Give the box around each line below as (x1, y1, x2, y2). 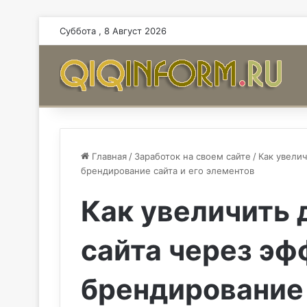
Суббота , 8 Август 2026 (60, 25, 167, 36)
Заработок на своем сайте (134, 151, 251, 162)
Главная (89, 151, 127, 162)
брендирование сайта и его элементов (81, 165, 254, 176)
